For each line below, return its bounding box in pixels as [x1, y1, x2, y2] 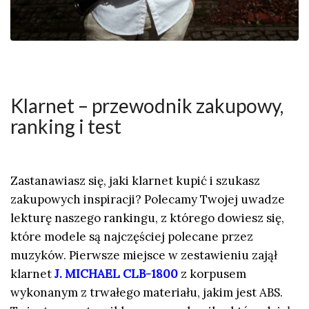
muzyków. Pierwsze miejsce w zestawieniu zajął [10, 248, 277, 263]
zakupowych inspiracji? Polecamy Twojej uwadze [10, 192, 285, 208]
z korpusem [178, 266, 246, 282]
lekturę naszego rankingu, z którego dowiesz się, [10, 210, 284, 226]
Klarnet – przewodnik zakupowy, [10, 94, 283, 117]
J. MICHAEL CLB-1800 [54, 266, 178, 282]
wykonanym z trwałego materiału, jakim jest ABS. [10, 285, 283, 301]
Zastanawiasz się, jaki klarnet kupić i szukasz [10, 173, 260, 189]
